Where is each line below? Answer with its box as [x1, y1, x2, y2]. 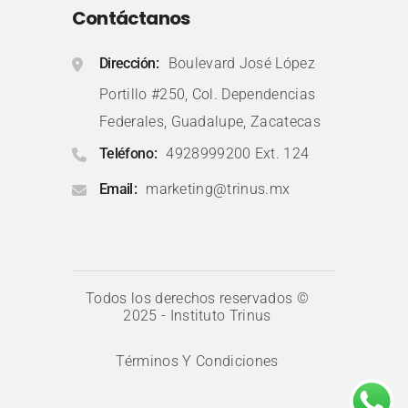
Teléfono [99, 144, 153, 162]
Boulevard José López [168, 54, 316, 72]
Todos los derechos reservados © [86, 289, 309, 307]
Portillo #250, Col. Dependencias [99, 85, 316, 103]
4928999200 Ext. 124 [166, 144, 310, 162]
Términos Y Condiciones [116, 352, 279, 371]
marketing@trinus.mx [146, 179, 291, 198]
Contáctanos [72, 5, 190, 31]
